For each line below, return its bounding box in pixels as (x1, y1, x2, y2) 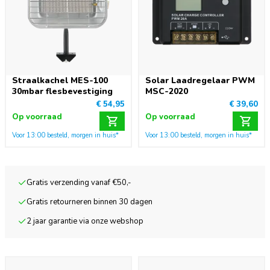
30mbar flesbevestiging (12, 86, 113, 97)
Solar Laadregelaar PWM (145, 75, 255, 86)
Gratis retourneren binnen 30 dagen (27, 196, 153, 207)
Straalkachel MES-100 (12, 75, 108, 86)
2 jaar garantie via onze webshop (27, 216, 144, 227)
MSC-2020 (145, 86, 188, 97)
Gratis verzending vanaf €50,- (27, 177, 132, 188)
